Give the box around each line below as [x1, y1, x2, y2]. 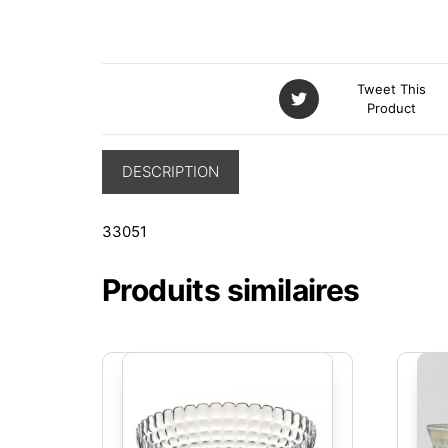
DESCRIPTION [122, 162, 219, 181]
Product [366, 100, 416, 116]
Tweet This [356, 81, 426, 97]
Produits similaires [102, 272, 360, 309]
